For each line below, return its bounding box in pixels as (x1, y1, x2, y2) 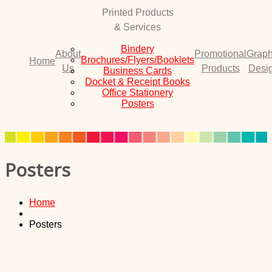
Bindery (121, 44, 154, 54)
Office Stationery (102, 87, 173, 98)
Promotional (194, 49, 246, 59)
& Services (114, 22, 161, 32)
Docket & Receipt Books (85, 76, 190, 87)
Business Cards (103, 66, 172, 76)
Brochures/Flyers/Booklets (81, 55, 194, 65)
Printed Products (101, 7, 174, 18)
